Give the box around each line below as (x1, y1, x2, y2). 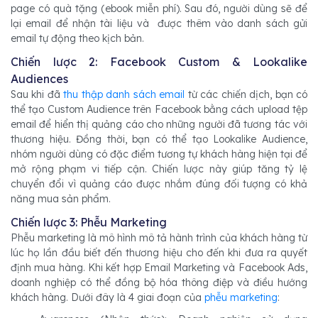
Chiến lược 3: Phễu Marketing (11, 215, 167, 230)
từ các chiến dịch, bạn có (185, 88, 308, 102)
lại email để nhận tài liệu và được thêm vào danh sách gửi (11, 17, 307, 31)
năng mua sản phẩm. (11, 192, 114, 206)
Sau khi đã (11, 88, 64, 102)
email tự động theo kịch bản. (11, 32, 144, 45)
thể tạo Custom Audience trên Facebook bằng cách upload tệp (11, 103, 307, 116)
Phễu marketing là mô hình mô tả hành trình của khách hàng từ (11, 231, 307, 245)
